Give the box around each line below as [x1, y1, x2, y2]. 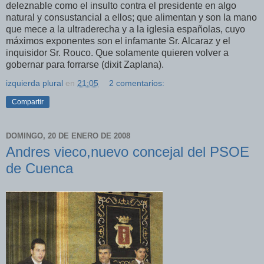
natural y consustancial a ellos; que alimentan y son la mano [6, 12, 257, 23]
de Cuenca [6, 160, 73, 177]
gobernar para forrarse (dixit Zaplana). [6, 60, 164, 70]
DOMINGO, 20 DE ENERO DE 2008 [6, 131, 130, 140]
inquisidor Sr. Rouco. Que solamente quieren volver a [6, 48, 229, 58]
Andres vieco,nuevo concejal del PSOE [6, 144, 249, 160]
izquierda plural [6, 78, 63, 88]
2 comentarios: [109, 78, 165, 88]
